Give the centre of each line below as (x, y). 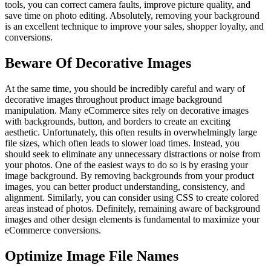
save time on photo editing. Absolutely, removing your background (132, 16)
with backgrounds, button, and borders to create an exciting (118, 122)
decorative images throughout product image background (113, 100)
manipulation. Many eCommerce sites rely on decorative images (127, 111)
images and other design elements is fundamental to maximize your (132, 220)
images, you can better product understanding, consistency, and (125, 187)
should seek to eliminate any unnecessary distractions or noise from (132, 154)
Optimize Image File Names (92, 256)
